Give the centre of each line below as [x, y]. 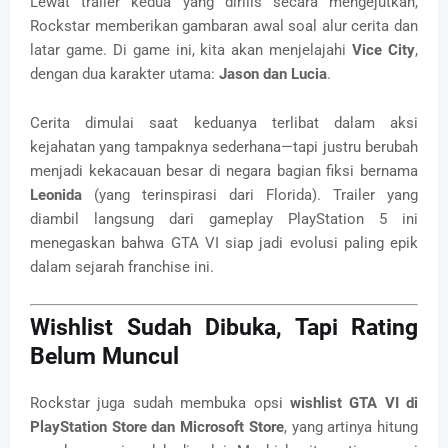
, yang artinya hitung [351, 427]
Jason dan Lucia [273, 73]
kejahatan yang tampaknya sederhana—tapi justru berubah [224, 146]
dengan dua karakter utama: [124, 73]
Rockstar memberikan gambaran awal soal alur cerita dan [224, 25]
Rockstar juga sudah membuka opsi [160, 403]
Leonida [56, 194]
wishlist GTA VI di [353, 403]
